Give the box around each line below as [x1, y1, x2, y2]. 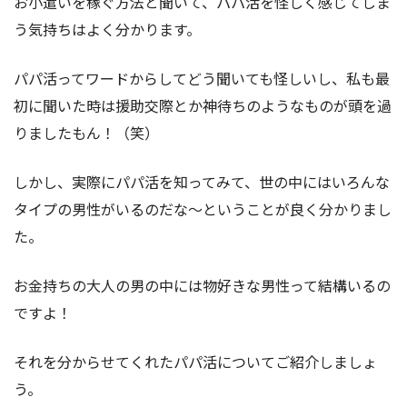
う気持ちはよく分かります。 [14, 17, 201, 40]
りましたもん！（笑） [14, 121, 159, 144]
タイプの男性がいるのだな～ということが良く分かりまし [14, 197, 392, 220]
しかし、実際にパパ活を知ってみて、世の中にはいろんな [14, 170, 390, 193]
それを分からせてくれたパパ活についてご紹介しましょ [14, 350, 377, 372]
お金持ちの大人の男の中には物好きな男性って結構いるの [14, 273, 391, 296]
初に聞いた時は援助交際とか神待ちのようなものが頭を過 [14, 94, 392, 116]
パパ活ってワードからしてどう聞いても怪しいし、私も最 [14, 66, 390, 89]
